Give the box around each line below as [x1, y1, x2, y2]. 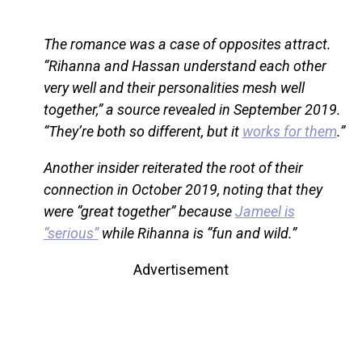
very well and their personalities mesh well [43, 79, 305, 97]
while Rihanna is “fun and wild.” [98, 225, 297, 242]
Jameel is [234, 203, 295, 221]
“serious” [43, 225, 99, 242]
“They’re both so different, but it [43, 123, 242, 141]
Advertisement [133, 261, 229, 279]
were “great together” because [43, 203, 235, 221]
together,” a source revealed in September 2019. [43, 101, 341, 119]
